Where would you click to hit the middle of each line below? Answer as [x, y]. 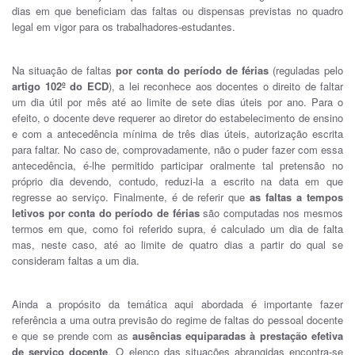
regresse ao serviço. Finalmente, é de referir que [131, 197]
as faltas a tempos [297, 197]
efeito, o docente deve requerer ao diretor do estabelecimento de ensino [177, 118]
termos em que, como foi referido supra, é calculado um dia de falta [177, 229]
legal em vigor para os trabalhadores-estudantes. [124, 27]
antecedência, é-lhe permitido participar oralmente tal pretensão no [177, 165]
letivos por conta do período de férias [106, 213]
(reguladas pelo [306, 70]
